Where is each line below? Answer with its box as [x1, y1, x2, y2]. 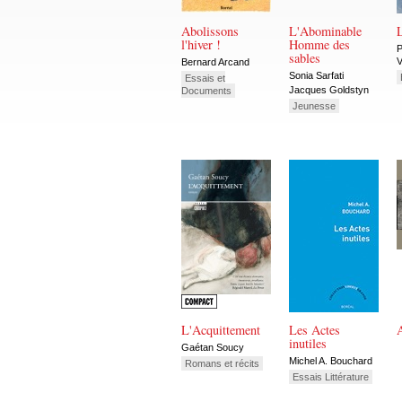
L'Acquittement [181, 321, 260, 339]
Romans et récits [185, 358, 259, 370]
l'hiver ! [181, 36, 221, 54]
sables [289, 49, 320, 67]
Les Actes [289, 321, 340, 339]
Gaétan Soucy [181, 341, 244, 353]
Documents [181, 84, 232, 96]
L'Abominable [289, 22, 362, 40]
